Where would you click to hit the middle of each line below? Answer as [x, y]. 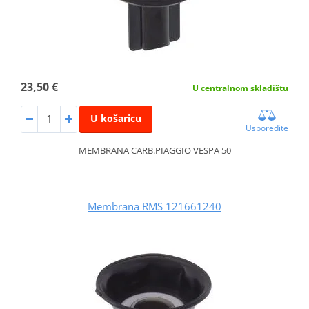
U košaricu [116, 119]
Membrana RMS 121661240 [154, 207]
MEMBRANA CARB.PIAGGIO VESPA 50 [154, 151]
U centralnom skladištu [241, 88]
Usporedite [267, 128]
